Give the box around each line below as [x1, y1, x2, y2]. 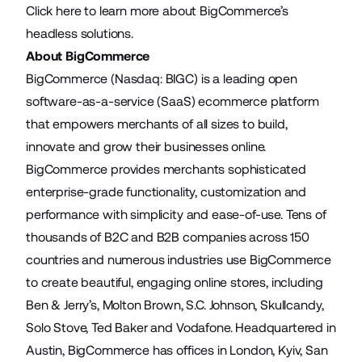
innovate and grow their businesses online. [26, 139, 267, 154]
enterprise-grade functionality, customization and [26, 184, 307, 200]
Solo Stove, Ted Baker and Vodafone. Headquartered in [26, 320, 336, 335]
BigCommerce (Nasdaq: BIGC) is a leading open [26, 71, 297, 86]
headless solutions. [26, 26, 133, 41]
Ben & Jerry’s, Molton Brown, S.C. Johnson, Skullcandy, [26, 297, 324, 313]
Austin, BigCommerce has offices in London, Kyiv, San [26, 343, 328, 358]
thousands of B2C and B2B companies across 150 [26, 229, 309, 245]
